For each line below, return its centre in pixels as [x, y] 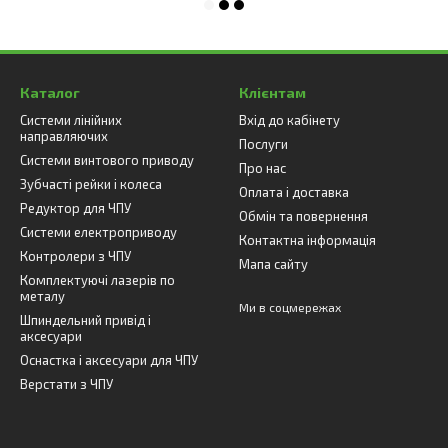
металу [42, 296]
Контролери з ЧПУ [75, 256]
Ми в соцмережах [290, 307]
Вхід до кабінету [289, 120]
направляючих [64, 136]
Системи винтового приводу [107, 160]
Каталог [50, 92]
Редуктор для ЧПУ [75, 208]
